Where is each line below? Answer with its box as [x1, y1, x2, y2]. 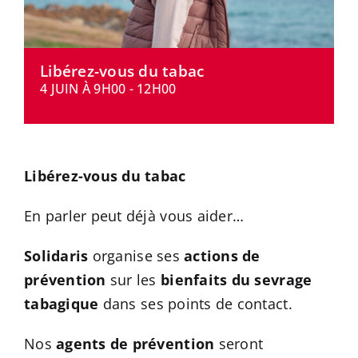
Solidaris [24, 246, 89, 266]
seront [214, 334, 264, 354]
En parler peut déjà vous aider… [24, 206, 245, 226]
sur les [105, 270, 161, 290]
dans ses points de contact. [98, 294, 292, 314]
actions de [184, 246, 261, 266]
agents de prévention [51, 334, 215, 354]
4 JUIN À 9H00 [40, 79, 126, 97]
